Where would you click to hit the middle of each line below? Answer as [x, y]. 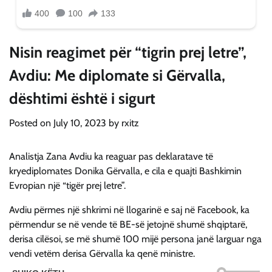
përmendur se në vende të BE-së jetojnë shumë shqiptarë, [128, 225]
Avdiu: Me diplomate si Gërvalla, [117, 75]
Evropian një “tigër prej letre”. [67, 186]
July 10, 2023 [80, 123]
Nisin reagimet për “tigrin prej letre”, [128, 52]
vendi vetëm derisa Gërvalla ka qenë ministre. [102, 254]
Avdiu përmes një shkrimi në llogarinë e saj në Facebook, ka [129, 210]
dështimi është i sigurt [82, 98]
